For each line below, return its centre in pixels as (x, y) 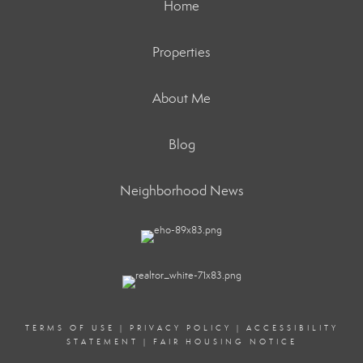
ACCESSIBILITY (292, 328)
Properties (181, 52)
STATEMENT (102, 342)
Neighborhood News (181, 190)
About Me (181, 98)
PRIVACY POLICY (180, 328)
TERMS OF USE (70, 328)
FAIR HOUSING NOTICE (225, 342)
